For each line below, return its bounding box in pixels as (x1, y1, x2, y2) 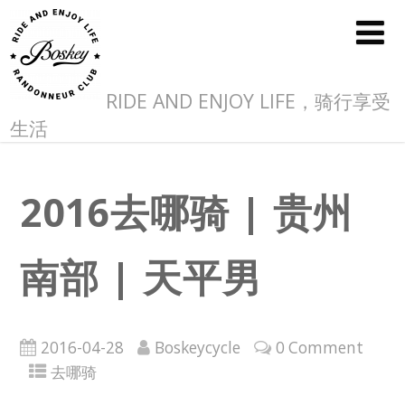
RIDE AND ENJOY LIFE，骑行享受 (100, 88, 391, 114)
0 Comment (275, 337, 363, 359)
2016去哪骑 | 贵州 (19, 184, 353, 238)
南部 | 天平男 (19, 250, 262, 303)
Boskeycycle (154, 337, 240, 359)
